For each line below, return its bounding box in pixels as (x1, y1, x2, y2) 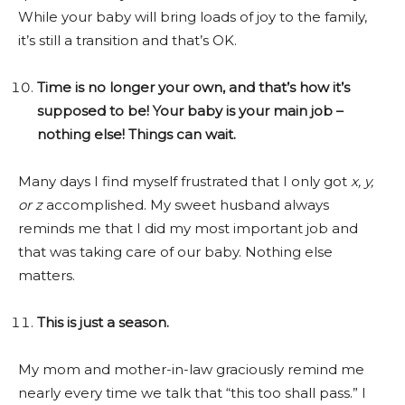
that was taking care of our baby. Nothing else (18, 242, 333, 260)
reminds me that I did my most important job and (18, 219, 358, 237)
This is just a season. (37, 313, 173, 331)
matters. (18, 266, 79, 284)
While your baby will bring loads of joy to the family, (18, 7, 367, 25)
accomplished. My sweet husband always (42, 195, 329, 213)
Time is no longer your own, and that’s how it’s (37, 78, 350, 96)
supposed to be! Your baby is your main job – (37, 101, 344, 119)
